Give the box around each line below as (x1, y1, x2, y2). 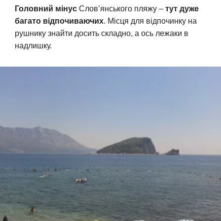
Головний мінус (15, 4, 77, 13)
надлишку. (15, 41, 52, 50)
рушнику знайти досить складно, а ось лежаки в (15, 29, 188, 37)
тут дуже (165, 4, 199, 13)
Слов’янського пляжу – (77, 4, 165, 13)
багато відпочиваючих (15, 16, 104, 25)
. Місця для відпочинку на (104, 16, 197, 25)
